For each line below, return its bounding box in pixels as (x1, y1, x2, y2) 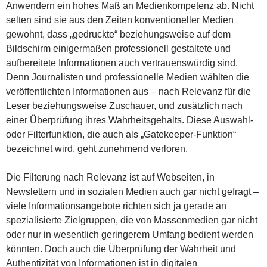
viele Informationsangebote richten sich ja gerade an (6, 200, 226, 211)
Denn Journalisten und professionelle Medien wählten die (6, 72, 249, 82)
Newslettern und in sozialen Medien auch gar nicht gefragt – (6, 186, 259, 197)
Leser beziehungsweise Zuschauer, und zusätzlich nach (6, 100, 243, 111)
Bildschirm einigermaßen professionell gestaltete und (6, 43, 231, 54)
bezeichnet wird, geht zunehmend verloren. (6, 143, 188, 154)
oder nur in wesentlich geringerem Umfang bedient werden (6, 229, 253, 240)
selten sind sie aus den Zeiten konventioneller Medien (6, 14, 234, 25)
